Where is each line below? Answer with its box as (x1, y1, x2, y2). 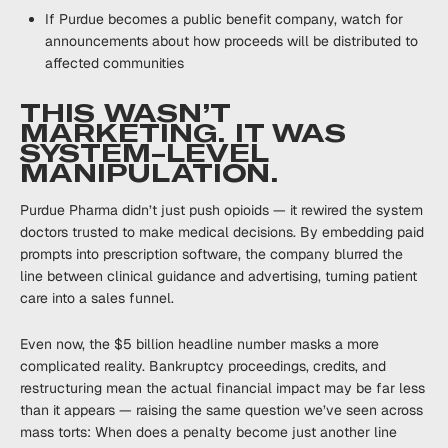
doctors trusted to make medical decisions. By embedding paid (20, 223, 424, 241)
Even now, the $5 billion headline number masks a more (20, 335, 379, 353)
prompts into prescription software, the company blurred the (20, 245, 403, 263)
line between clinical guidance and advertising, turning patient (20, 267, 417, 285)
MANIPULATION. (20, 159, 278, 188)
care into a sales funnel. (20, 289, 174, 307)
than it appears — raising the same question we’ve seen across (20, 401, 423, 419)
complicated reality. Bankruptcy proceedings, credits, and (20, 357, 386, 375)
